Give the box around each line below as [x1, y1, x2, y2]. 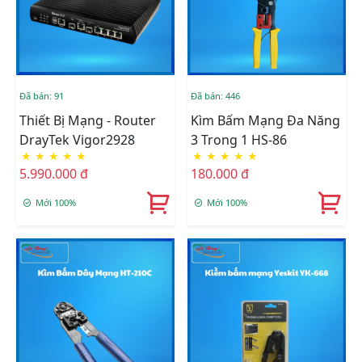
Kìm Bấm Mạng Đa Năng [191, 111, 340, 129]
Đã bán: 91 [19, 89, 64, 102]
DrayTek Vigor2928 [19, 130, 135, 149]
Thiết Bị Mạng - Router [19, 111, 156, 129]
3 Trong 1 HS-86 [191, 130, 287, 149]
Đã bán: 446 [191, 89, 240, 102]
